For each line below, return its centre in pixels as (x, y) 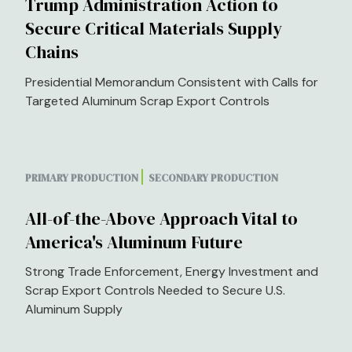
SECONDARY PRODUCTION (214, 178)
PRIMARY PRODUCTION (82, 178)
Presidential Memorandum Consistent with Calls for (172, 82)
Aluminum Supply (74, 309)
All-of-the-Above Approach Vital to (161, 218)
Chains (52, 52)
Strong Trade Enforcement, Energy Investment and (172, 271)
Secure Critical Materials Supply (154, 29)
